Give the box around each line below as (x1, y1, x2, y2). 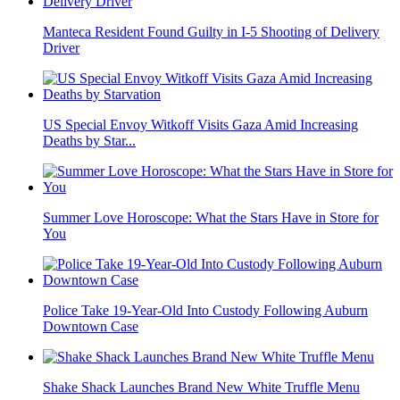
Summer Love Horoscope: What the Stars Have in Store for (43, 210, 379, 225)
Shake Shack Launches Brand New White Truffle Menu (43, 379, 360, 395)
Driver (43, 40, 79, 55)
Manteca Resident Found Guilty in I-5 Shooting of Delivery (43, 24, 379, 39)
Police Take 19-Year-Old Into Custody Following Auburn (43, 303, 368, 318)
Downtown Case (43, 319, 138, 334)
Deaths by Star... (43, 133, 136, 148)
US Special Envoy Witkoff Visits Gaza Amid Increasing (43, 117, 358, 132)
